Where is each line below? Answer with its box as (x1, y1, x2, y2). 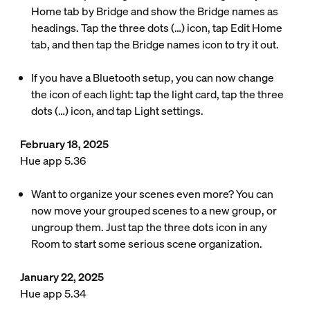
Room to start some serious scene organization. (30, 236, 262, 251)
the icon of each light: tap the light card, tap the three (30, 86, 284, 102)
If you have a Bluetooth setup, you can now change (30, 70, 274, 85)
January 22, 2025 (19, 269, 104, 284)
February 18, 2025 (19, 136, 109, 152)
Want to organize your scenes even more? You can (30, 186, 273, 201)
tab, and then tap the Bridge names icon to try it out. (30, 37, 279, 52)
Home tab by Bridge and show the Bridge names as (30, 3, 278, 19)
